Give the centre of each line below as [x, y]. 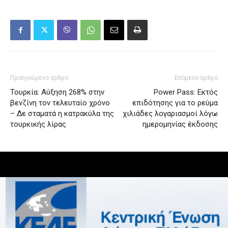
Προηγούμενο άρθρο [39, 78]
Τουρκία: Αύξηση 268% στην [57, 92]
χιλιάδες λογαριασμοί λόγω [170, 114]
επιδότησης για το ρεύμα [175, 103]
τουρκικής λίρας [38, 124]
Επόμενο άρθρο [196, 78]
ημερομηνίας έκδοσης [180, 124]
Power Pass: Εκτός [186, 92]
